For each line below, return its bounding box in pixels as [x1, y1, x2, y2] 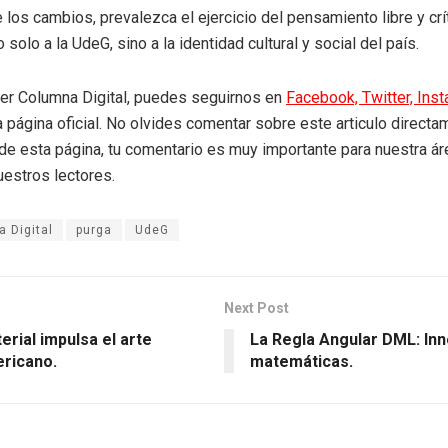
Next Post [224, 299, 289, 316]
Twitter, [362, 87, 417, 107]
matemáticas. [250, 351, 353, 371]
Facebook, [286, 87, 362, 107]
